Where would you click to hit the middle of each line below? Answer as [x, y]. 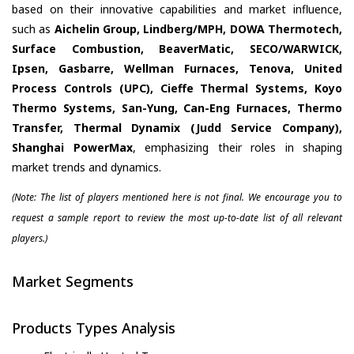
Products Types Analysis [94, 328]
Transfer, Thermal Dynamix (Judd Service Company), [177, 127]
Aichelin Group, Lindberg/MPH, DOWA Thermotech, [198, 28]
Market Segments [73, 281]
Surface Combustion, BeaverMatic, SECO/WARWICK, [177, 48]
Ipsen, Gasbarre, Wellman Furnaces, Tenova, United [177, 68]
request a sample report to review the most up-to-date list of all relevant [177, 217]
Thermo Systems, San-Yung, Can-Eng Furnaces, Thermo [177, 107]
